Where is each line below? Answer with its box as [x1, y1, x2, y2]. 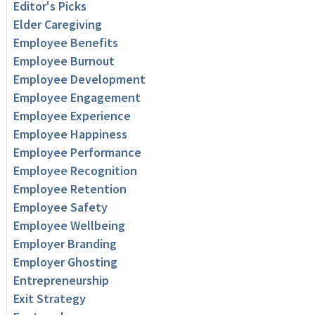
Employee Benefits [13, 34, 118, 51]
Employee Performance [13, 144, 141, 161]
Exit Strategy [13, 290, 86, 307]
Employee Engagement [13, 89, 141, 106]
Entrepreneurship [13, 272, 109, 289]
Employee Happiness [13, 126, 127, 143]
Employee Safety [13, 199, 108, 216]
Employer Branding [13, 236, 117, 252]
